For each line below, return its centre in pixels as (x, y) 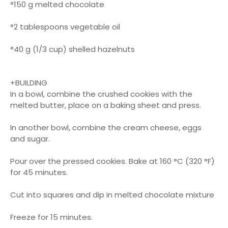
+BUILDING (29, 83)
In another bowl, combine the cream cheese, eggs (106, 127)
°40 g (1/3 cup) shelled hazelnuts (73, 49)
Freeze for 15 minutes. (51, 217)
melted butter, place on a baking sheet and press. (106, 105)
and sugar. (30, 139)
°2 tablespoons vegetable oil (65, 27)
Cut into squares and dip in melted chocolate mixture (113, 195)
